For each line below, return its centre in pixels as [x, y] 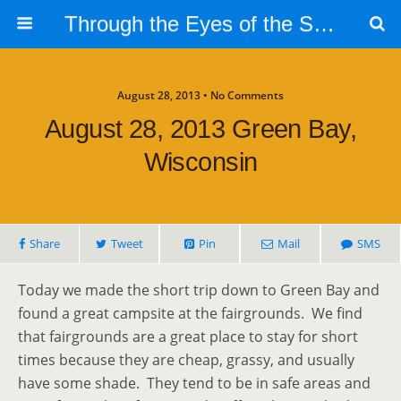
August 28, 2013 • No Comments [200, 95]
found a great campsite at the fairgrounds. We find [190, 313]
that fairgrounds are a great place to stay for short [188, 337]
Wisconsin [200, 162]
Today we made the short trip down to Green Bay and [199, 290]
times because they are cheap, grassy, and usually [186, 360]
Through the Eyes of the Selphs [324, 24]
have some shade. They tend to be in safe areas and [194, 383]
